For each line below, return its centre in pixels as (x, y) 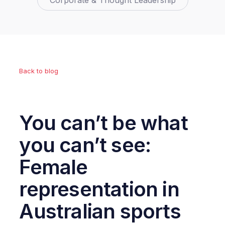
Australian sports (100, 211)
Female (53, 167)
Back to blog (39, 71)
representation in (99, 189)
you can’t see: (85, 145)
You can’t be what (103, 123)
